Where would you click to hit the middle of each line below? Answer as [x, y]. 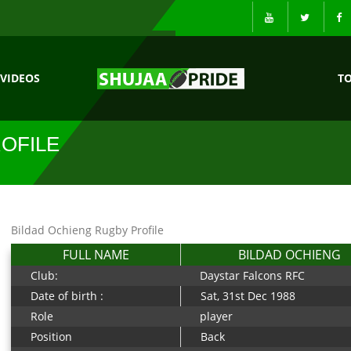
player [216, 316]
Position [51, 337]
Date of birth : [67, 296]
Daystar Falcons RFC [252, 275]
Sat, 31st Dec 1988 [248, 296]
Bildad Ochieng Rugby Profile [87, 230]
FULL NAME [96, 255]
